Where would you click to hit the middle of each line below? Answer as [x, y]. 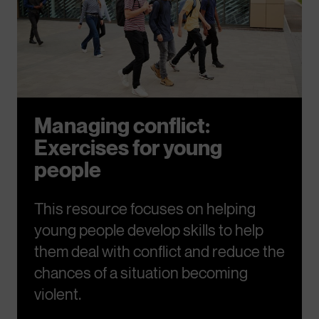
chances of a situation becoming [141, 273]
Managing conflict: [122, 125]
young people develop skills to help [149, 230]
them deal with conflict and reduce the [159, 251]
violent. [58, 294]
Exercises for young [128, 147]
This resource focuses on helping [145, 209]
